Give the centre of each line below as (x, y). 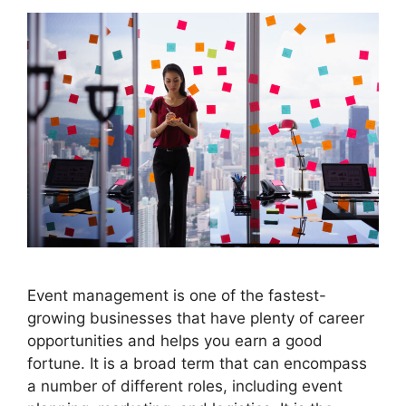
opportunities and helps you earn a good (175, 340)
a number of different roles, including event (185, 386)
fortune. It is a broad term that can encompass (197, 363)
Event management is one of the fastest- (177, 295)
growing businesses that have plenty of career (196, 318)
